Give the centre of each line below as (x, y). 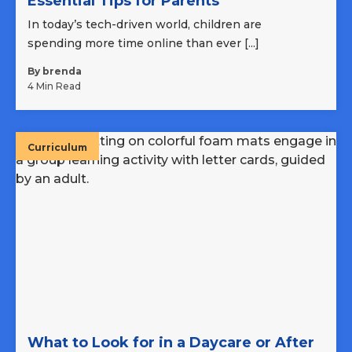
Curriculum (57, 148)
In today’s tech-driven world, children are (145, 25)
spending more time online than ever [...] (143, 44)
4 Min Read (54, 86)
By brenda (55, 71)
